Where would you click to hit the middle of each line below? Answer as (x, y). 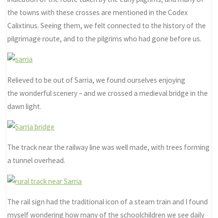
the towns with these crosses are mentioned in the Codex (98, 13)
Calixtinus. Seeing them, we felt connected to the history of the (107, 26)
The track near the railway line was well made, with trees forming (109, 147)
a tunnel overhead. (36, 161)
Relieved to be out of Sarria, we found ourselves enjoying (97, 80)
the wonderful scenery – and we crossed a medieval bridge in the (108, 93)
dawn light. (25, 106)
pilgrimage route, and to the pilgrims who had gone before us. (105, 39)
